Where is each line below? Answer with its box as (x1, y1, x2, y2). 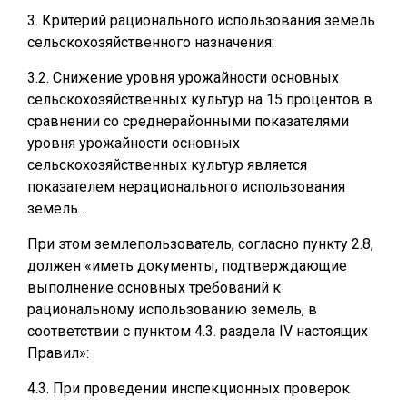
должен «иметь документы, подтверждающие (27, 257, 347, 274)
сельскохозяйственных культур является (27, 156, 307, 174)
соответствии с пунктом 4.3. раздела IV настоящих (27, 323, 368, 340)
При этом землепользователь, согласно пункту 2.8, (27, 235, 373, 253)
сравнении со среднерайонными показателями (27, 113, 349, 130)
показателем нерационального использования (27, 178, 345, 195)
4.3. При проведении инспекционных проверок (27, 380, 350, 397)
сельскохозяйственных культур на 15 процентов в (27, 91, 372, 108)
